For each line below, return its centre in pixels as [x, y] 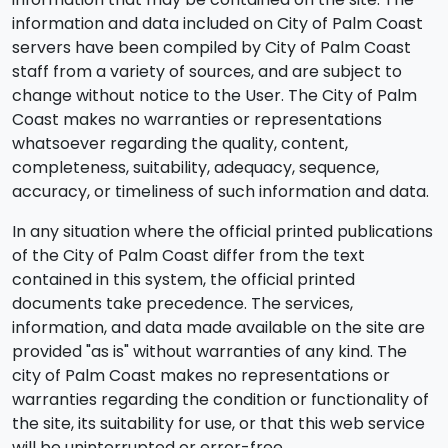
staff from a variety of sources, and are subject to [207, 71]
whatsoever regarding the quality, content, [180, 143]
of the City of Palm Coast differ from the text [188, 255]
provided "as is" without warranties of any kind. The [209, 351]
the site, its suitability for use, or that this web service [218, 423]
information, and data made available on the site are [218, 327]
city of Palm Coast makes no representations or [201, 375]
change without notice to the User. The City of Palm [214, 95]
